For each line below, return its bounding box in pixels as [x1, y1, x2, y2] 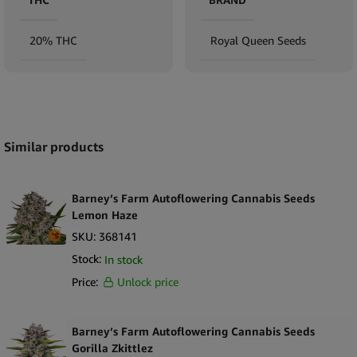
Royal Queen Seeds [210, 33, 306, 47]
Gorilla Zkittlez [72, 341, 153, 355]
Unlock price [117, 275, 178, 288]
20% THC [29, 33, 77, 47]
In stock [104, 253, 143, 267]
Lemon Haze [72, 208, 138, 222]
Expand [4, 92, 44, 108]
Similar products [4, 138, 104, 155]
